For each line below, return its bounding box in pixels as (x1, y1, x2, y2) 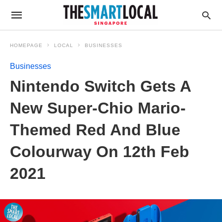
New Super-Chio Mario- (10, 99, 186, 117)
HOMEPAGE (10, 43, 43, 48)
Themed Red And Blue (10, 121, 180, 139)
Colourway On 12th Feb (10, 143, 189, 161)
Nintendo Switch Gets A (10, 77, 191, 95)
